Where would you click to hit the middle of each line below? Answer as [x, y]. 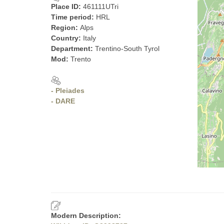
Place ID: [67, 6]
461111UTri [101, 6]
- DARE [63, 101]
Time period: [73, 17]
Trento [81, 59]
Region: [65, 27]
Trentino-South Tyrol [127, 48]
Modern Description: [86, 215]
